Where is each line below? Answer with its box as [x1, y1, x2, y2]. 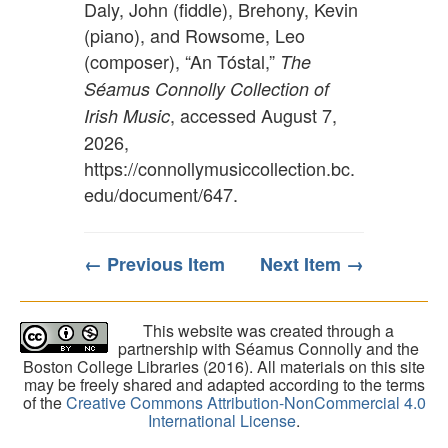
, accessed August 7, [170, 102, 337, 129]
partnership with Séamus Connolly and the [117, 337, 419, 361]
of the [22, 391, 66, 415]
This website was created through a [142, 319, 394, 343]
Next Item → [260, 251, 364, 278]
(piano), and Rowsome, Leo [84, 22, 305, 49]
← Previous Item [84, 251, 225, 278]
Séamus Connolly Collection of [84, 76, 329, 102]
